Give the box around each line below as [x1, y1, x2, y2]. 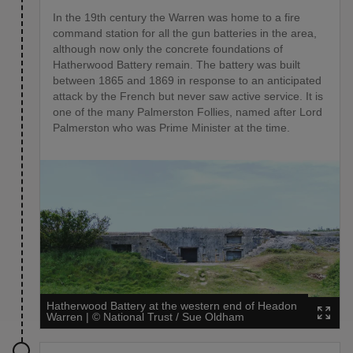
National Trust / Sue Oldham [103, 310, 244, 323]
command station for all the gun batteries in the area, [53, 27, 317, 40]
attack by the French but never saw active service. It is [53, 90, 323, 103]
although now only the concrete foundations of [53, 43, 283, 56]
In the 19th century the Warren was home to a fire [53, 11, 300, 24]
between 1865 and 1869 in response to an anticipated [53, 74, 321, 87]
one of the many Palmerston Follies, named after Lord [53, 106, 322, 119]
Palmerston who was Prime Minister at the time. [53, 121, 290, 135]
